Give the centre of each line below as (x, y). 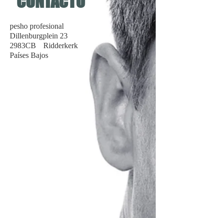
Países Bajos (29, 55)
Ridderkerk (61, 45)
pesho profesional (37, 26)
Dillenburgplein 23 (39, 36)
